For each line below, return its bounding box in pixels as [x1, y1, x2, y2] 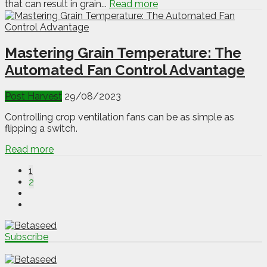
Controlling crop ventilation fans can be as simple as [5, 111, 234, 123]
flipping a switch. [5, 123, 77, 135]
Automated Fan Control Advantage [5, 61, 245, 79]
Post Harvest [5, 91, 62, 103]
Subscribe [5, 231, 48, 243]
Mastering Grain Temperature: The [5, 44, 241, 62]
